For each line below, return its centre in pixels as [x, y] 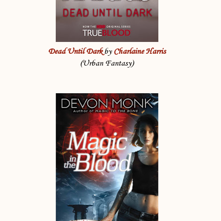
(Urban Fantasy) [107, 64]
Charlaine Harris [140, 52]
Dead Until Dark [75, 52]
